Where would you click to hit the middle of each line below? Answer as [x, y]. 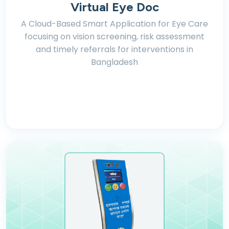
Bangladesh [114, 62]
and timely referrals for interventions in [114, 49]
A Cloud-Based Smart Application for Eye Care [114, 24]
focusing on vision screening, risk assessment [114, 37]
